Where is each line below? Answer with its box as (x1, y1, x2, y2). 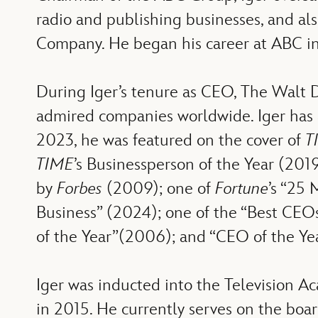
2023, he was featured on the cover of (35, 129, 305, 150)
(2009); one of (102, 177, 215, 199)
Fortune (214, 177, 268, 199)
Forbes (56, 177, 102, 199)
